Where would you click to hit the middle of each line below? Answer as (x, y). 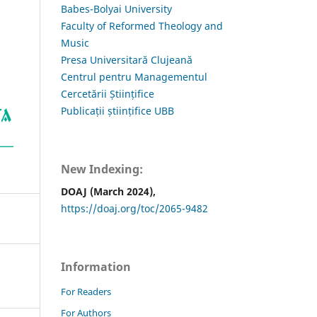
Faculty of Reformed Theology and (142, 25)
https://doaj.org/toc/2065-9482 (134, 208)
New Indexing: (102, 169)
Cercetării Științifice (108, 93)
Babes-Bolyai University (116, 8)
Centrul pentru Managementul (134, 76)
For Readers (86, 291)
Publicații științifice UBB (117, 110)
